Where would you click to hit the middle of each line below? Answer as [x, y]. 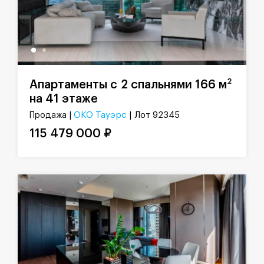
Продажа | [52, 115]
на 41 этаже [64, 99]
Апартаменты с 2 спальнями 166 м [128, 85]
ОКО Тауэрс [100, 115]
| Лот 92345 [154, 115]
